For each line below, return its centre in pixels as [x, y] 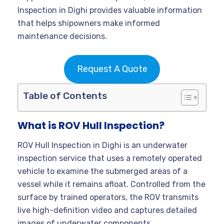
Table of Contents [65, 95]
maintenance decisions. [62, 36]
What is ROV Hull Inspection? [91, 125]
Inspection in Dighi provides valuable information [110, 10]
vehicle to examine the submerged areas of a [102, 171]
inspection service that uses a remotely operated [110, 158]
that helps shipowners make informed [89, 23]
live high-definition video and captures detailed [107, 210]
